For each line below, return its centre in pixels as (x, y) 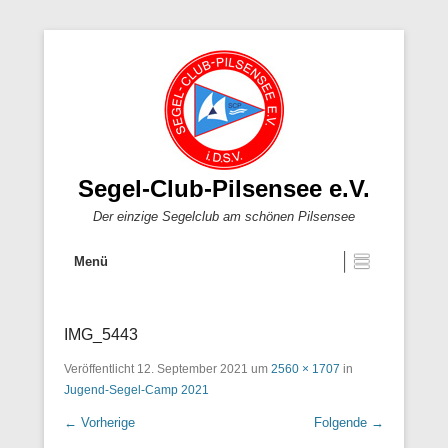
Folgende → (349, 422)
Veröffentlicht (100, 369)
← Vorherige (99, 422)
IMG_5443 (101, 334)
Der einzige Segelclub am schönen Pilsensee (224, 216)
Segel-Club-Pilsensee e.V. (224, 188)
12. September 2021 (192, 369)
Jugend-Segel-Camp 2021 (136, 390)
